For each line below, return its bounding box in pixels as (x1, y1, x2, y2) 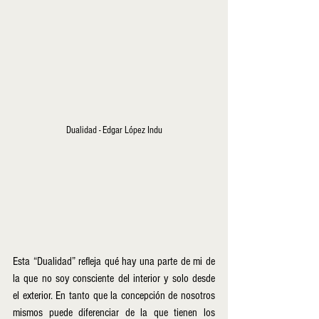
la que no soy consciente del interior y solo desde (13, 271, 215, 285)
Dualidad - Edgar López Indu (66, 124, 162, 136)
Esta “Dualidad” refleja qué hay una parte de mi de (13, 254, 215, 268)
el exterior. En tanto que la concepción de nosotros (13, 288, 215, 302)
